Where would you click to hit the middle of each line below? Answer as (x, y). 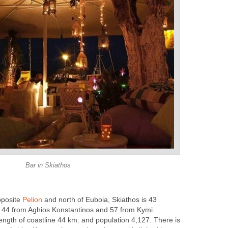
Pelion (32, 200)
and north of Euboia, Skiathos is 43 (99, 200)
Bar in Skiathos (48, 166)
